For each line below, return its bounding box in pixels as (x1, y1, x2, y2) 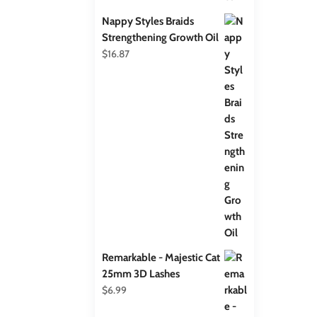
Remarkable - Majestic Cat (102, 250, 221, 264)
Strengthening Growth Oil (102, 30, 219, 44)
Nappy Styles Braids (102, 14, 195, 28)
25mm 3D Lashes (102, 267, 180, 280)
